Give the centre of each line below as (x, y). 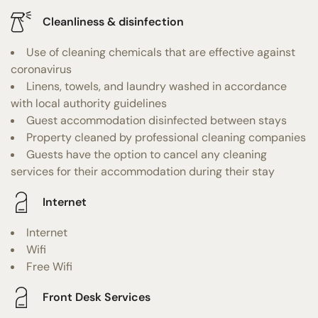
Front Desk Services (97, 297)
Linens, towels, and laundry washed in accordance (157, 86)
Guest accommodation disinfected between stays (157, 120)
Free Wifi (49, 266)
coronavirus (41, 69)
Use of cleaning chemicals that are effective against (161, 52)
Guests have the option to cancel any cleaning (147, 154)
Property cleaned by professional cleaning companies (166, 137)
